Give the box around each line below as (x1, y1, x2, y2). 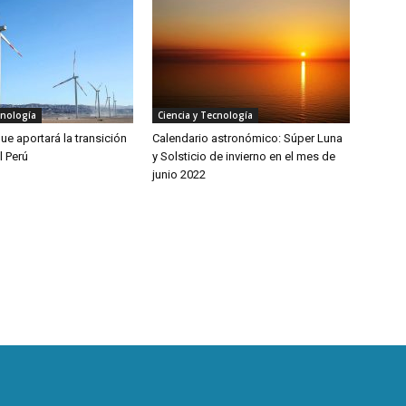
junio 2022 (152, 168, 206, 181)
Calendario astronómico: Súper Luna (152, 131, 343, 145)
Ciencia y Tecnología (158, 109, 253, 121)
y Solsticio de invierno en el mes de (152, 150, 335, 163)
